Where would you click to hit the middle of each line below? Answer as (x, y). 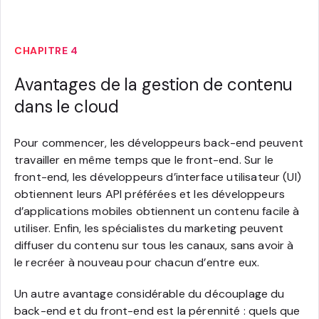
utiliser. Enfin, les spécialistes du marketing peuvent (149, 228)
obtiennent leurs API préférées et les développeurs (150, 194)
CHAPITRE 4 (46, 50)
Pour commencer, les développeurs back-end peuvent (159, 142)
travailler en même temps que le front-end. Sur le (144, 159)
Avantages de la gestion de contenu (153, 84)
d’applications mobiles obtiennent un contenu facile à (157, 211)
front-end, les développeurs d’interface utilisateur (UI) (158, 177)
